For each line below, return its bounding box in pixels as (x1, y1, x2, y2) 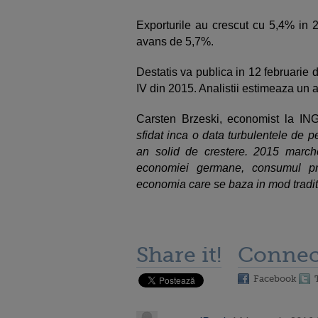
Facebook (253, 273, 297, 284)
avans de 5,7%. (136, 35, 219, 48)
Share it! (136, 243, 221, 267)
